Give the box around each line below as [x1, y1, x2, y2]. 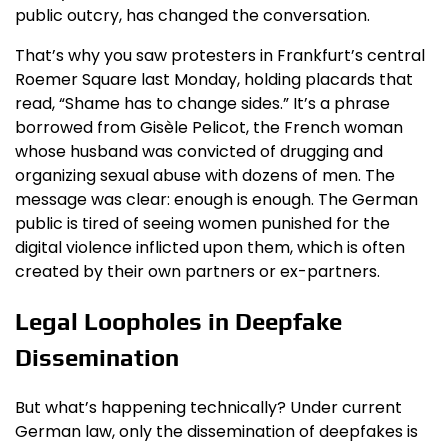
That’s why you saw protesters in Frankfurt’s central [15, 44, 425, 68]
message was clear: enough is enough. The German [15, 188, 418, 212]
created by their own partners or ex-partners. [15, 260, 380, 284]
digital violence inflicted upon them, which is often [15, 236, 405, 260]
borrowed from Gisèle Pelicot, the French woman [15, 116, 403, 140]
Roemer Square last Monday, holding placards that [15, 68, 413, 92]
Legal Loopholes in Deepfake [15, 308, 342, 336]
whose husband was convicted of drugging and [15, 140, 383, 164]
